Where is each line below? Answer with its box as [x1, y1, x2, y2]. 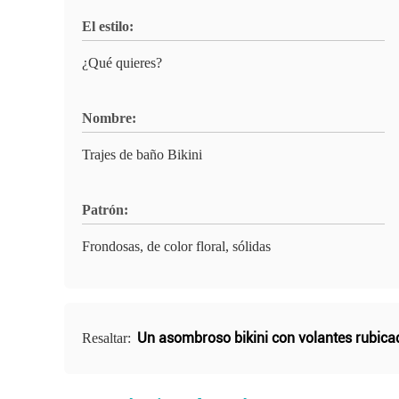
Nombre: [82, 110, 136, 126]
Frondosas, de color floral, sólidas [82, 239, 271, 254]
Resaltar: [82, 330, 134, 346]
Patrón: [82, 202, 128, 217]
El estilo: [82, 19, 134, 34]
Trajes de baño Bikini [82, 147, 202, 162]
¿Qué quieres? [82, 55, 162, 70]
